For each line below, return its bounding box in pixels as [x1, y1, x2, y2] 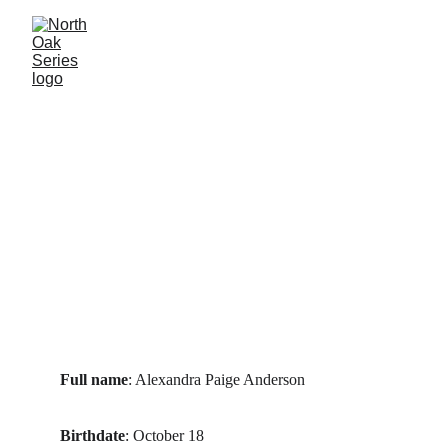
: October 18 [125, 427, 204, 444]
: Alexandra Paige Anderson [128, 371, 305, 388]
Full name [60, 371, 128, 388]
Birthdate [60, 427, 125, 444]
